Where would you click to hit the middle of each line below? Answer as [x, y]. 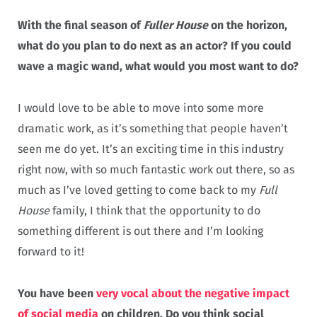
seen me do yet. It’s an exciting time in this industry [151, 149]
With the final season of [81, 25]
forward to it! [51, 251]
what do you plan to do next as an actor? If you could [155, 46]
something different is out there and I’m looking [140, 231]
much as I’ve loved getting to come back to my [138, 190]
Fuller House [176, 25]
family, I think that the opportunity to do [155, 210]
